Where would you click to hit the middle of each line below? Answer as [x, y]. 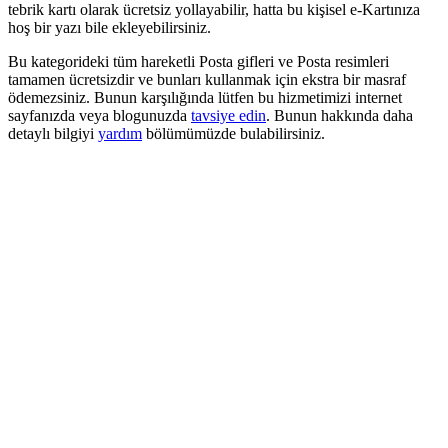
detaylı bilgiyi [53, 133]
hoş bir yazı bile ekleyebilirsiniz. [109, 27]
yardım [120, 133]
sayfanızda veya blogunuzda [99, 115]
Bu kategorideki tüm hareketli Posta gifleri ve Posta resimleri [198, 61]
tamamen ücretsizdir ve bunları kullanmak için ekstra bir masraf [207, 79]
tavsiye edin [228, 115]
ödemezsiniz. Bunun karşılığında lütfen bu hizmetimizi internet [205, 97]
